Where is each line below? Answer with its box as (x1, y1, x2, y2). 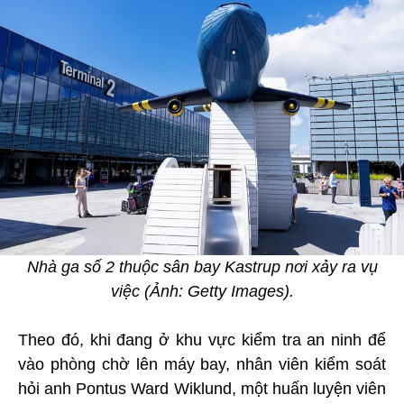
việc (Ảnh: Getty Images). (110, 281, 294, 300)
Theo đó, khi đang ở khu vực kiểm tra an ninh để (18, 330, 386, 349)
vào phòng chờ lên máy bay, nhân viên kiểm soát (18, 354, 386, 373)
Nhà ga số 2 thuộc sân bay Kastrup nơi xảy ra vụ (26, 257, 378, 276)
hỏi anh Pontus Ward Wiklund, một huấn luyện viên (18, 379, 386, 398)
